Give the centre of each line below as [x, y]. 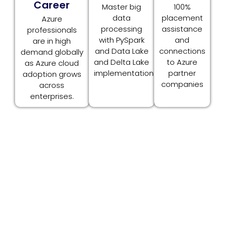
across [52, 85]
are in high [52, 41]
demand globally [52, 52]
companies [182, 84]
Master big [122, 7]
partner [182, 73]
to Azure [182, 62]
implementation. [124, 73]
